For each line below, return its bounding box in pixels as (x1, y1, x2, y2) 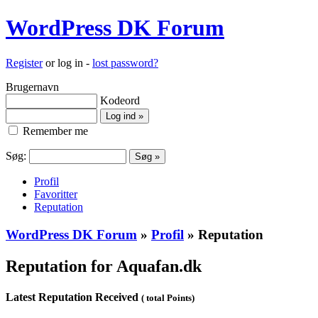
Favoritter (34, 187, 77, 200)
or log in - (43, 56, 92, 69)
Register (6, 56, 43, 69)
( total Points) (141, 292, 194, 303)
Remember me (20, 124, 88, 137)
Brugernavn (6, 80, 59, 93)
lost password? (92, 56, 158, 69)
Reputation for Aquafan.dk (6, 256, 202, 275)
